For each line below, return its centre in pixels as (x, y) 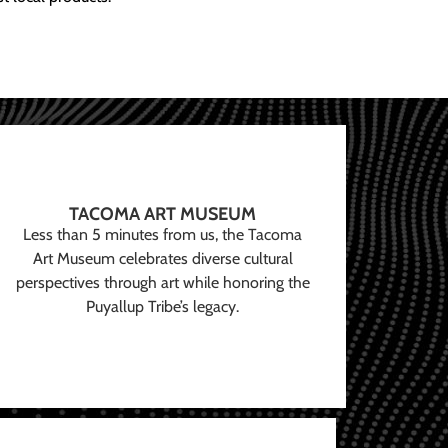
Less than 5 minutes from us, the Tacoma (163, 235)
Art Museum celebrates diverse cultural (162, 259)
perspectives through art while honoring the (162, 283)
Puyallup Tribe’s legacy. (163, 307)
